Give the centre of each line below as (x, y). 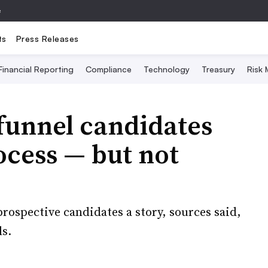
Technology (166, 69)
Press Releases (47, 38)
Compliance (108, 69)
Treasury (218, 69)
